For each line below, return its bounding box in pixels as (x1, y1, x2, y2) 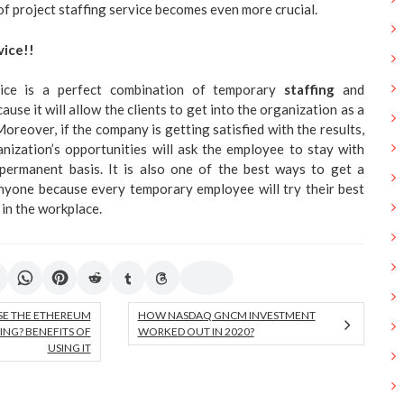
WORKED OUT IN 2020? (137, 325, 254, 339)
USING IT (47, 341, 91, 355)
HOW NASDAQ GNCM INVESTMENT (137, 308, 316, 323)
